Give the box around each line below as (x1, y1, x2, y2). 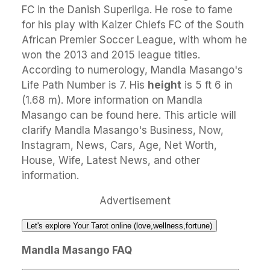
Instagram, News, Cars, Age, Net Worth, (22, 139, 217, 152)
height (148, 79, 181, 92)
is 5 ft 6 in (181, 79, 233, 92)
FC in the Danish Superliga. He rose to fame (22, 4, 233, 16)
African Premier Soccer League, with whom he (22, 34, 247, 46)
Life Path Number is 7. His (22, 79, 148, 92)
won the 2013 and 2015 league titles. (22, 49, 203, 61)
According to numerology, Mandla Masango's (22, 64, 243, 77)
